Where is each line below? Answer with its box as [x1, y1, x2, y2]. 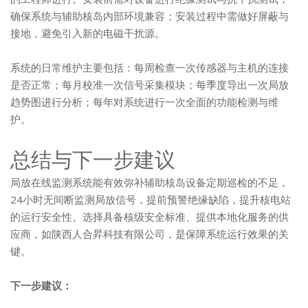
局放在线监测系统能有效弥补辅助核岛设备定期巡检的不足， [10, 175, 289, 189]
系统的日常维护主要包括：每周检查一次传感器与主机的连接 [10, 60, 289, 74]
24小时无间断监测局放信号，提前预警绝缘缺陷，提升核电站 [10, 192, 291, 206]
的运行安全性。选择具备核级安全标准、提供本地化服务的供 [10, 210, 289, 223]
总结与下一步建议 [10, 146, 175, 173]
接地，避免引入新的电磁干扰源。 [10, 26, 165, 40]
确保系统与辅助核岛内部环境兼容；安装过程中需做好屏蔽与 [10, 9, 289, 23]
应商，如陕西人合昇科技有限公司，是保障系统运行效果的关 [10, 227, 289, 241]
